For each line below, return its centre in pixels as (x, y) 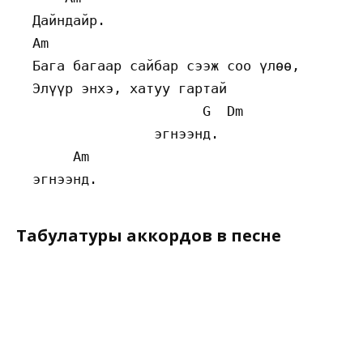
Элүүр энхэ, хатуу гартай (130, 89)
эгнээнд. (122, 134)
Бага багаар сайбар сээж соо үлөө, (162, 66)
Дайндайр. (65, 21)
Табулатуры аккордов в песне (149, 236)
